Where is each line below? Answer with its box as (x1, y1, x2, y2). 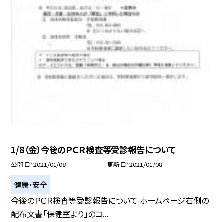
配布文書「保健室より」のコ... (11, 207, 109, 220)
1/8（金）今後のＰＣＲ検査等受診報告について (11, 143, 176, 156)
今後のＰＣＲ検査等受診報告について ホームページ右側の (11, 194, 209, 206)
